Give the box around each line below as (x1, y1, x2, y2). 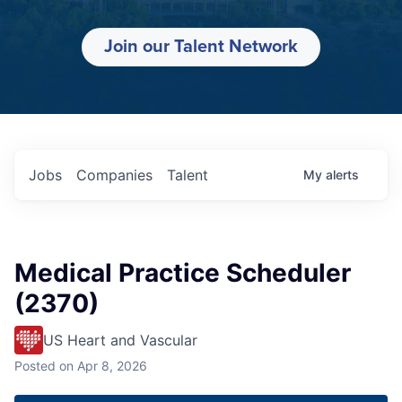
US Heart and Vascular (43, 331, 197, 350)
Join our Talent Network (104, 36, 298, 58)
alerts (326, 167, 359, 183)
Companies (76, 166, 153, 185)
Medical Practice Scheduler (14, 258, 351, 289)
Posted (14, 358, 56, 374)
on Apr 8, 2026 (59, 358, 147, 374)
